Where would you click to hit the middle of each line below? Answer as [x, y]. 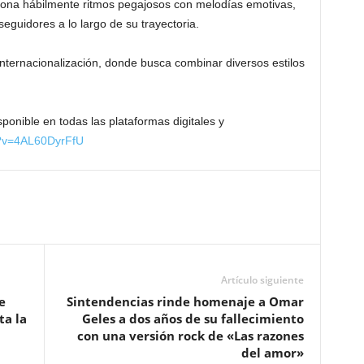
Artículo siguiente [262, 280]
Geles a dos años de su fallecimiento [193, 319]
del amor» [272, 353]
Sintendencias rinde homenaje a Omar [185, 302]
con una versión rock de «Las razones [190, 336]
